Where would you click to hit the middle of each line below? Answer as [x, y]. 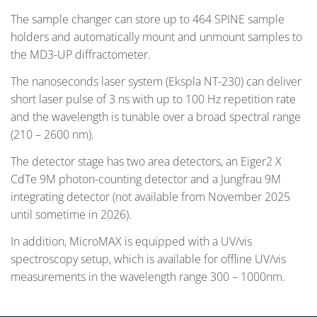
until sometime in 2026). [71, 215]
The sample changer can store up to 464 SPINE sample [148, 19]
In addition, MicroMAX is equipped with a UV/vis [131, 241]
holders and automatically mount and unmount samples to [156, 37]
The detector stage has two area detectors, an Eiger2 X [146, 162]
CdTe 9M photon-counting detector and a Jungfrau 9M [146, 179]
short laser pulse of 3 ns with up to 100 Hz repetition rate [153, 99]
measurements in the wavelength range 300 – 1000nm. [148, 276]
